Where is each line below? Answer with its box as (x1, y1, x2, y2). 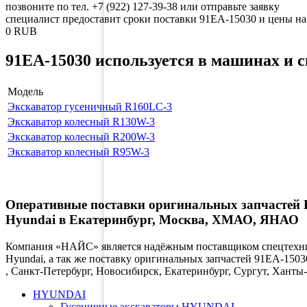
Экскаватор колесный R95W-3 (8, 145, 149, 158)
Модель (8, 85, 43, 97)
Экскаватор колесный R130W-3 (8, 115, 155, 127)
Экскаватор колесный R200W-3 (8, 130, 155, 143)
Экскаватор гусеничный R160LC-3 (8, 100, 172, 112)
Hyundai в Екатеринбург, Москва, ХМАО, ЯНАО (5, 212, 299, 228)
